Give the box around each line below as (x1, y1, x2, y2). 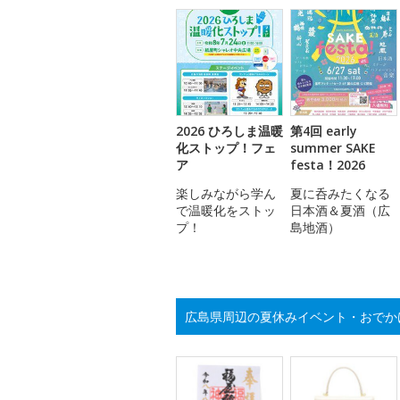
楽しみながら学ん (176, 185, 276, 203)
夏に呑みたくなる (290, 185, 390, 203)
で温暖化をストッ (176, 202, 276, 220)
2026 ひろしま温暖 (176, 122, 283, 140)
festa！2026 (290, 156, 365, 174)
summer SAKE (290, 139, 376, 157)
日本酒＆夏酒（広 (290, 202, 390, 220)
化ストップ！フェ (176, 139, 276, 157)
